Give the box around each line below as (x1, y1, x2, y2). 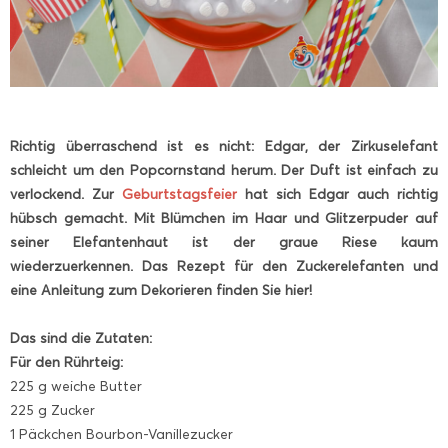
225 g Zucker (10, 402, 95, 420)
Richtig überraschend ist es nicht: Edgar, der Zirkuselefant (10, 138, 438, 156)
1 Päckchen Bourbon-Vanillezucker (10, 426, 233, 444)
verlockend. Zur (10, 186, 122, 204)
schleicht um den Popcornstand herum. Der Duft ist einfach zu (10, 162, 438, 180)
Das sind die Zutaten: (10, 330, 152, 348)
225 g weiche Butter (10, 378, 142, 396)
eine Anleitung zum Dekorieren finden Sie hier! (10, 282, 312, 300)
